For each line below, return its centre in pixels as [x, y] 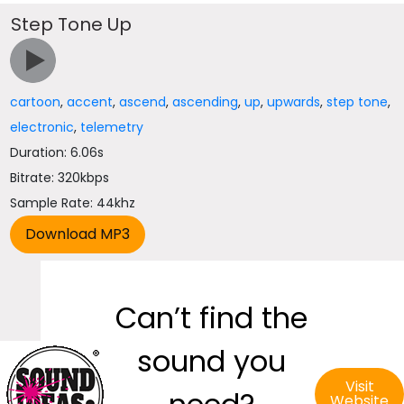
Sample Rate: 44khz [73, 203]
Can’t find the [211, 318]
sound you [211, 361]
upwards [294, 102]
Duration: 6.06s [57, 152]
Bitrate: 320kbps [60, 178]
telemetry [112, 127]
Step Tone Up [72, 24]
